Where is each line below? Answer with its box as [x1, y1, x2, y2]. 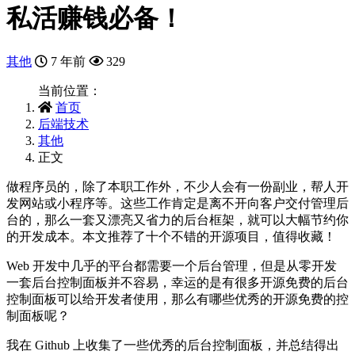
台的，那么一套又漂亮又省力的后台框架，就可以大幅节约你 [6, 212, 349, 227]
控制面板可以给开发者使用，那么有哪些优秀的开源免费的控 [6, 292, 349, 306]
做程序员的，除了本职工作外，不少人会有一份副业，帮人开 [6, 179, 349, 193]
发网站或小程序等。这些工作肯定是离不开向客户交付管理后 [6, 196, 349, 210]
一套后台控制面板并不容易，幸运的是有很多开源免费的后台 [6, 275, 349, 289]
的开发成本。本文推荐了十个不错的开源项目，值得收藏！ [6, 229, 336, 243]
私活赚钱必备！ [6, 4, 184, 33]
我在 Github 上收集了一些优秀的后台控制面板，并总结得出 [6, 338, 339, 352]
